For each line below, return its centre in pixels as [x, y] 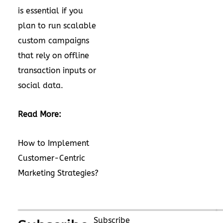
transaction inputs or [57, 70]
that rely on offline [54, 56]
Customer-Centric [52, 158]
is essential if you [51, 11]
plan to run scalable [57, 26]
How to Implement [54, 143]
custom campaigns [54, 41]
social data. [41, 85]
